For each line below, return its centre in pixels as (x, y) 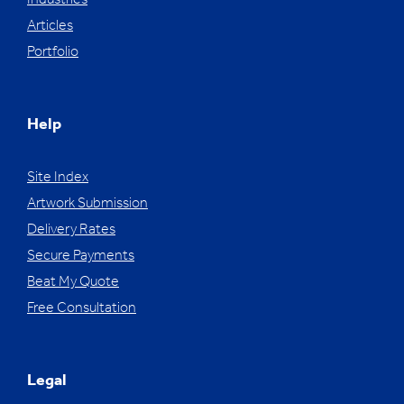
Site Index (58, 178)
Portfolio (53, 53)
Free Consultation (82, 309)
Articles (50, 27)
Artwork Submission (87, 204)
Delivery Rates (71, 230)
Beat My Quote (73, 283)
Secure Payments (81, 257)
